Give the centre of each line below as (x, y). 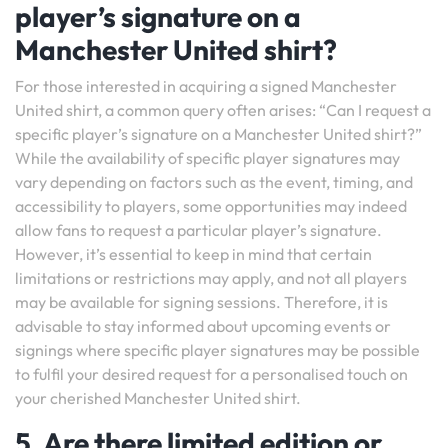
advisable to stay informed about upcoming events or (203, 326)
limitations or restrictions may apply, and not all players (211, 278)
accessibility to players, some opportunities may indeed (211, 206)
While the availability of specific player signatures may (207, 158)
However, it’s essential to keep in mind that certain (193, 254)
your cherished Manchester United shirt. (158, 398)
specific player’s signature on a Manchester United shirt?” (218, 134)
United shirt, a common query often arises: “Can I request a (223, 110)
